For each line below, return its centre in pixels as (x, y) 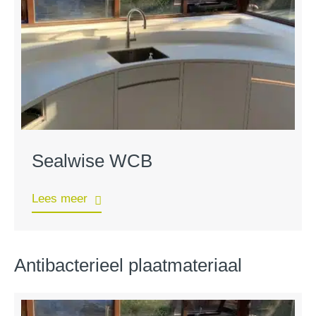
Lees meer (60, 198)
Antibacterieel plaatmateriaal (128, 265)
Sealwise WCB (92, 160)
